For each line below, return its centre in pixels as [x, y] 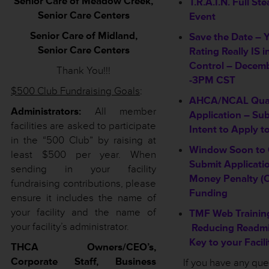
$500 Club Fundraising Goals [75, 91]
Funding [208, 193]
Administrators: [46, 111]
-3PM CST [212, 80]
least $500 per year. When [83, 155]
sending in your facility [83, 169]
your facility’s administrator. [70, 227]
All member [119, 111]
